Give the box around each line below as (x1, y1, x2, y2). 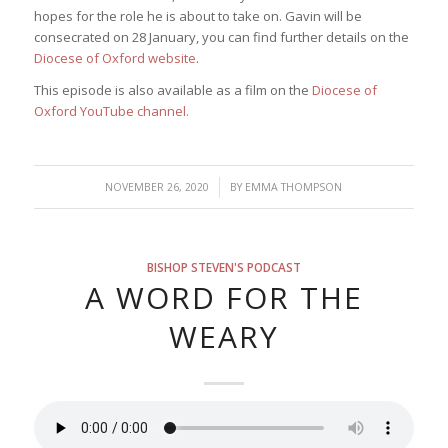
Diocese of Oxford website (33, 49, 196, 68)
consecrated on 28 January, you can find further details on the (33, 28, 409, 47)
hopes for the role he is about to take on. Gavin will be (33, 7, 362, 26)
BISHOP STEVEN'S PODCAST (146, 259, 301, 276)
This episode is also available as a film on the (33, 81, 312, 100)
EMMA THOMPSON (245, 180, 343, 195)
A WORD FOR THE (84, 277, 363, 319)
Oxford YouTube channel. (33, 102, 189, 121)
